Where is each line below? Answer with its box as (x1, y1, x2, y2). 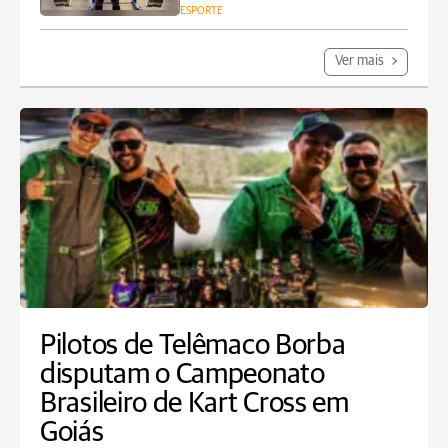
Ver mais (335, 54, 387, 68)
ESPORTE (180, 5, 223, 16)
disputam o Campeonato (40, 360, 325, 389)
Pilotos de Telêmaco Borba (40, 331, 346, 360)
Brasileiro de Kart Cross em (40, 389, 349, 418)
